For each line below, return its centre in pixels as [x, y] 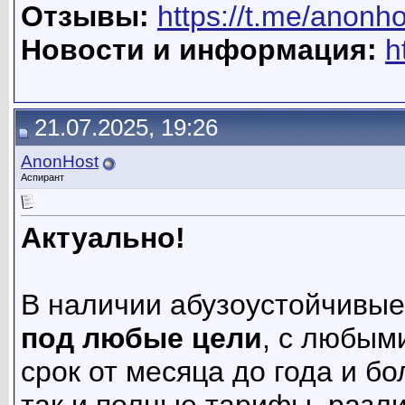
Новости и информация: [199, 50]
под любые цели [141, 339]
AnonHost [60, 161]
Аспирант [42, 177]
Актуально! [103, 238]
